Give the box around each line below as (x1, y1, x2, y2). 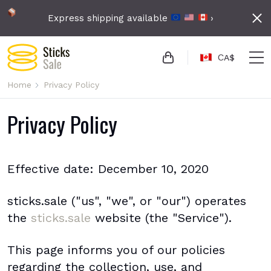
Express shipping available (47, 12, 171, 24)
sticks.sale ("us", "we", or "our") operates (7, 194, 246, 208)
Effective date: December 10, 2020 (7, 162, 209, 176)
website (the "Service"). (91, 211, 232, 225)
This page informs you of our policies (7, 243, 225, 257)
